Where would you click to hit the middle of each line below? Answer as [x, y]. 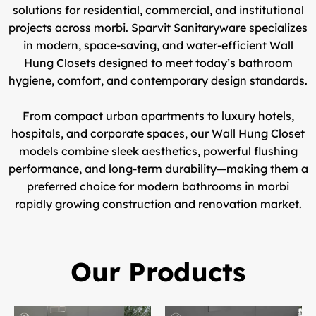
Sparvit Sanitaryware [189, 28]
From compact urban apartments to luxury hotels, [158, 116]
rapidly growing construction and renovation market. [158, 204]
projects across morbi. [70, 28]
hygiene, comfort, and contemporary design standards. [158, 80]
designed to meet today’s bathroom [194, 63]
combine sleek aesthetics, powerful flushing [178, 151]
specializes [277, 28]
